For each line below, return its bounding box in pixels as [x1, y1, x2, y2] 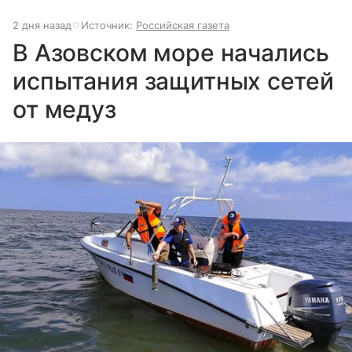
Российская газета [136, 18, 229, 31]
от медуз [13, 94, 116, 123]
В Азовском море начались [13, 38, 329, 67]
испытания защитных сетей [13, 66, 334, 95]
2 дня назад [13, 18, 71, 31]
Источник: [81, 18, 136, 31]
